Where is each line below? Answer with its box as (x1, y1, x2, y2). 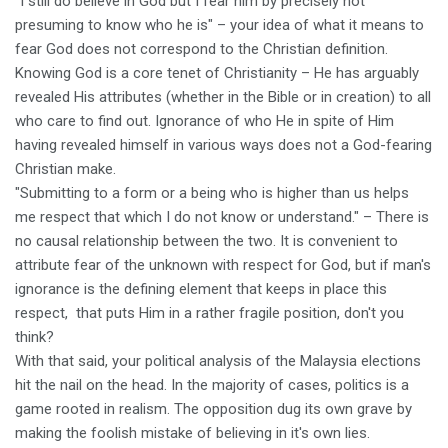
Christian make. (15, 160, 120, 178)
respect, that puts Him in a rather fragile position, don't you (15, 304, 404, 322)
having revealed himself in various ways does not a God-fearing (15, 136, 432, 154)
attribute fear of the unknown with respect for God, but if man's (15, 256, 431, 274)
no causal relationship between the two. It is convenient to (15, 232, 398, 250)
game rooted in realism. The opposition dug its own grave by (15, 400, 412, 418)
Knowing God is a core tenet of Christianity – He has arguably (15, 64, 419, 82)
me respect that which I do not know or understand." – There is (15, 208, 429, 226)
